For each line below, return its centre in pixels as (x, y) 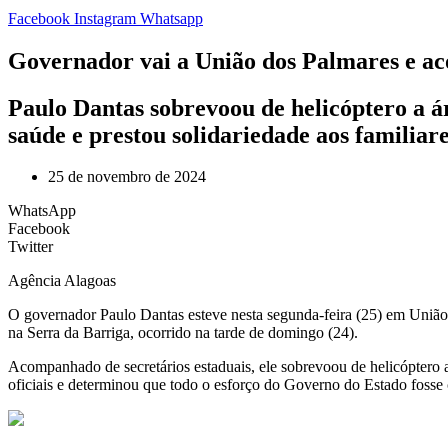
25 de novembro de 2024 (127, 177)
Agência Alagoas (62, 281)
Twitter (30, 247)
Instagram (105, 18)
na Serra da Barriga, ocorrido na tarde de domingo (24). (183, 333)
